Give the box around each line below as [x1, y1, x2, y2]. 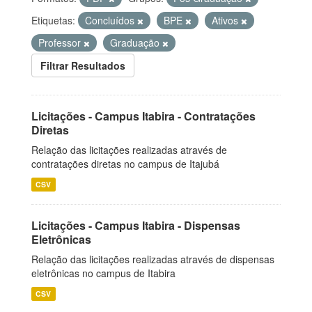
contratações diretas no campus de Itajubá [31, 157, 219, 171]
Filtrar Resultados [40, 58, 125, 72]
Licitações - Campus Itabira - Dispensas [31, 217, 240, 233]
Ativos [212, 13, 241, 27]
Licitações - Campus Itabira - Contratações [31, 108, 256, 124]
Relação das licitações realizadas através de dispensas [31, 252, 274, 266]
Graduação [110, 36, 162, 49]
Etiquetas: [31, 13, 75, 27]
